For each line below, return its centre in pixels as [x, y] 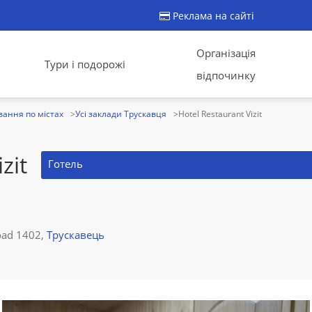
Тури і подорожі [85, 64]
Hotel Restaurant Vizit [220, 114]
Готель [65, 164]
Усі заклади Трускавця [121, 114]
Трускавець [76, 235]
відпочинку [226, 75]
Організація [226, 53]
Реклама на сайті [212, 15]
